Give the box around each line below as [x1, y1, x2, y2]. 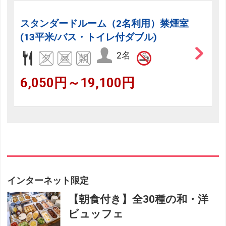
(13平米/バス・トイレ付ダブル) [20, 31, 157, 43]
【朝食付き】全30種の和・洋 [68, 193, 209, 205]
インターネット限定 [7, 175, 89, 186]
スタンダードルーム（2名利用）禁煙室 [20, 17, 189, 29]
